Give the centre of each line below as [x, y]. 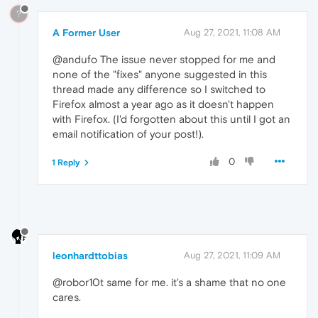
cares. [67, 297]
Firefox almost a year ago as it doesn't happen [163, 104]
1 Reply [66, 162]
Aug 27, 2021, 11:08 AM [232, 32]
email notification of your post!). [128, 133]
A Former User [86, 32]
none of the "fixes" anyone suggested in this [160, 74]
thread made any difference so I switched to [159, 89]
